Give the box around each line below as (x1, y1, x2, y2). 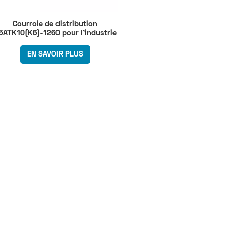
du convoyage (30, 38, 80, 46)
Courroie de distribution (13, 20, 98, 28)
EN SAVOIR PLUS (27, 50, 83, 58)
